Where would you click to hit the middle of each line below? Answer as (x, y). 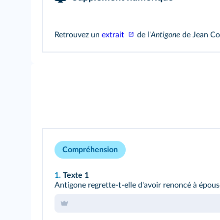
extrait (114, 35)
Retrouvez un (78, 35)
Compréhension (90, 150)
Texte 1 (76, 176)
